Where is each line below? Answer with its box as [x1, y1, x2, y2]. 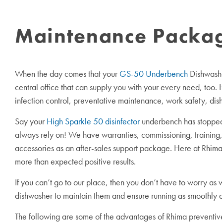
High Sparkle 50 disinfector [47, 115, 140, 127]
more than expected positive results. [15, 156, 136, 167]
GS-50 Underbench [119, 68, 188, 80]
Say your [15, 115, 47, 127]
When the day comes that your [15, 68, 119, 80]
